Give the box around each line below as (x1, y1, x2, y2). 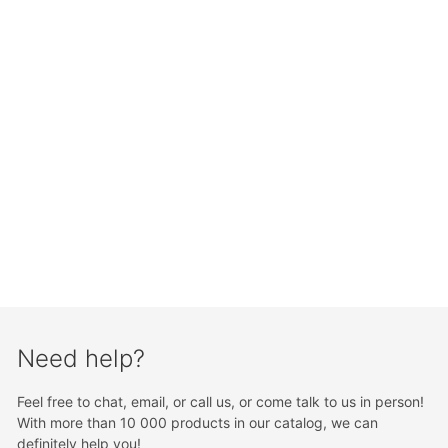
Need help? (17, 344, 146, 374)
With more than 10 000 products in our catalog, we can (17, 414, 379, 432)
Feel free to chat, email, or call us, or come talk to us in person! (17, 393, 425, 411)
